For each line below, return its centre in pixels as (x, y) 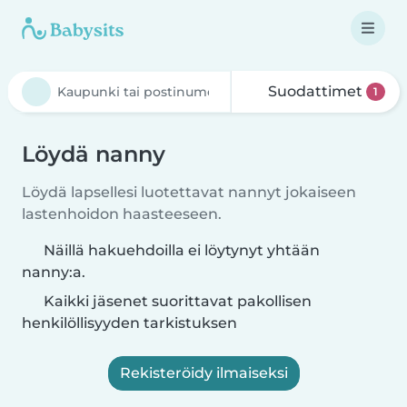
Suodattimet (316, 91)
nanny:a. (54, 272)
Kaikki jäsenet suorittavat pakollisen (176, 301)
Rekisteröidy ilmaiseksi (203, 373)
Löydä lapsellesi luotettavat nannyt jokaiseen (189, 192)
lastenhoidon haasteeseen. (122, 214)
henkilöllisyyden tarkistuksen (129, 323)
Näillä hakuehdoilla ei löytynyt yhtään (182, 250)
